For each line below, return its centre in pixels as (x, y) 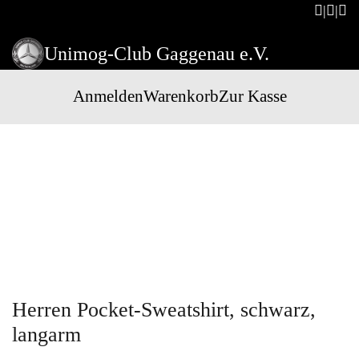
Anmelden (108, 97)
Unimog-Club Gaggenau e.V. (157, 54)
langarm (46, 334)
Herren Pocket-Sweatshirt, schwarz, (164, 309)
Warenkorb (181, 97)
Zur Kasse (252, 97)
